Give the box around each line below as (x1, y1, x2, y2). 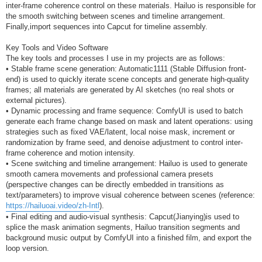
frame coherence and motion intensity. (6, 149, 135, 158)
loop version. (6, 244, 49, 253)
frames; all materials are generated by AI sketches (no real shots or (6, 85, 234, 95)
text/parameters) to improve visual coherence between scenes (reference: (6, 191, 255, 200)
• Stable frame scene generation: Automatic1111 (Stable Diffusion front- (6, 64, 246, 74)
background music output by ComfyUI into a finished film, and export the (6, 233, 251, 243)
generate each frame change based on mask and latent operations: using (6, 117, 253, 126)
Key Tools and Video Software (6, 43, 108, 53)
